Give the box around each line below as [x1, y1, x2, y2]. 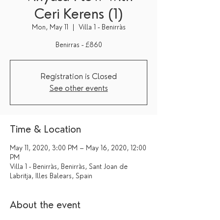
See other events [49, 83, 108, 93]
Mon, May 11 [31, 23, 68, 31]
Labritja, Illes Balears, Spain [10, 172, 92, 180]
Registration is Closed [40, 72, 117, 81]
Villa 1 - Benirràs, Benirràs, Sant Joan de [10, 163, 128, 170]
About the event [10, 199, 81, 211]
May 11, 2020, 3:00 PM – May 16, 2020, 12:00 [10, 144, 146, 152]
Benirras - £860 [55, 41, 102, 49]
